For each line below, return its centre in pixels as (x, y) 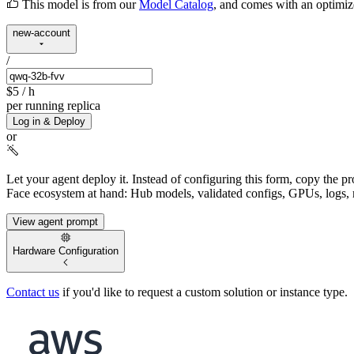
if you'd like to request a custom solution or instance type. (203, 292)
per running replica (53, 106)
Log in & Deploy (49, 122)
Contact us (33, 292)
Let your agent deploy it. (68, 179)
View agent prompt (55, 222)
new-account (41, 32)
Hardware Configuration (66, 251)
